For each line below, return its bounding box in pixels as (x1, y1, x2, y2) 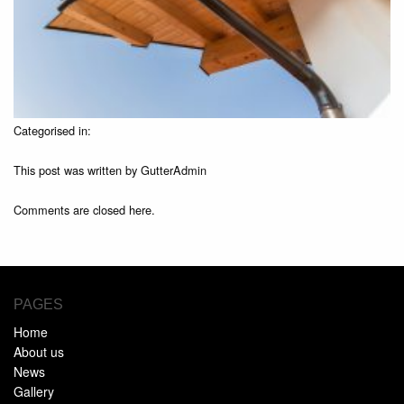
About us (14, 343, 64, 362)
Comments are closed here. (14, 201, 155, 219)
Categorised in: (14, 122, 91, 140)
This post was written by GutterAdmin (14, 161, 207, 179)
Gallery (14, 382, 54, 401)
